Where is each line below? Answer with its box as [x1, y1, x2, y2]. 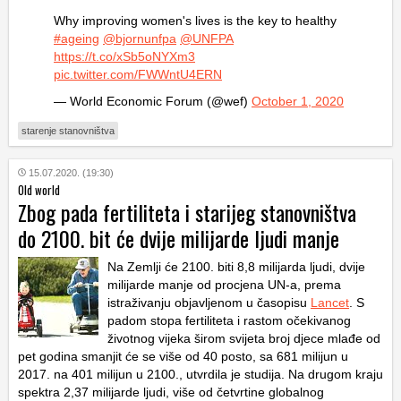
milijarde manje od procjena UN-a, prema [107, 277, 341, 292]
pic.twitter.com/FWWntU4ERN [54, 66, 222, 81]
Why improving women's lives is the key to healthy [54, 13, 337, 28]
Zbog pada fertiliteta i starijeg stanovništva [18, 195, 356, 228]
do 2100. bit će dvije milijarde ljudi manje [18, 221, 339, 254]
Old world [18, 180, 60, 199]
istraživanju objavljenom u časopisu [107, 294, 311, 310]
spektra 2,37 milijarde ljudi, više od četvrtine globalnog [18, 384, 324, 399]
